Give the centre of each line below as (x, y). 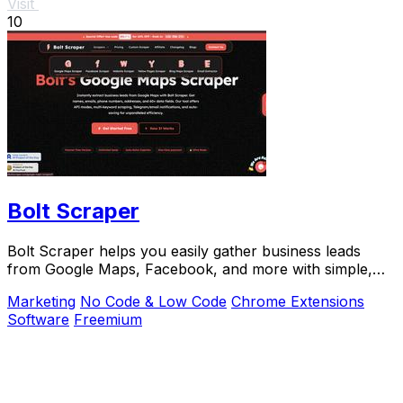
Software (38, 319)
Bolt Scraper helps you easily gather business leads (184, 251)
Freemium (108, 319)
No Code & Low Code (153, 301)
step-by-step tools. (71, 287)
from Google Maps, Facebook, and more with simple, (190, 269)
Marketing (41, 301)
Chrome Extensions (298, 301)
